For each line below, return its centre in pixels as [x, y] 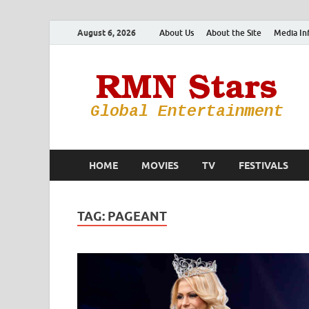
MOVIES [160, 165]
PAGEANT [137, 216]
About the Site [234, 32]
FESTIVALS [263, 165]
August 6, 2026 [107, 32]
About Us [177, 32]
